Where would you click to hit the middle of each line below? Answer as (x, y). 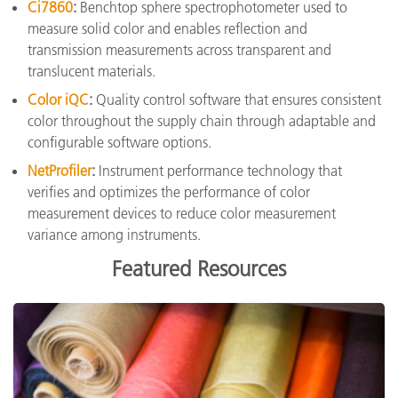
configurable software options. (119, 142)
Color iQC (58, 99)
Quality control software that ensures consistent (239, 99)
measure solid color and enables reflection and (167, 28)
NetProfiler (60, 170)
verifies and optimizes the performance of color (169, 191)
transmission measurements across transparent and (179, 49)
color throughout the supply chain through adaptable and (202, 120)
